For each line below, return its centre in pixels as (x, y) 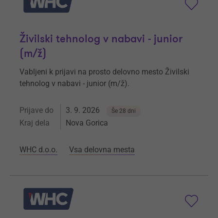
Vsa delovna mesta (102, 150)
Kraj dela (35, 123)
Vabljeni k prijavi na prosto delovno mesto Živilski (104, 72)
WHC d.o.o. (38, 150)
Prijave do (36, 110)
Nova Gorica (87, 123)
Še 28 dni (124, 111)
